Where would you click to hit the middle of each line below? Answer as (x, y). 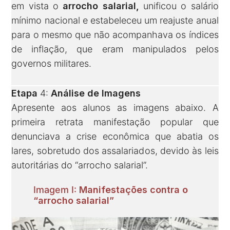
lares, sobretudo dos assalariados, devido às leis (115, 151)
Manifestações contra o (134, 189)
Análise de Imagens (96, 93)
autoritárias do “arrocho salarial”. (80, 165)
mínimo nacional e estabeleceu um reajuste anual (115, 21)
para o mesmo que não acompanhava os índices (115, 35)
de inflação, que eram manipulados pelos (115, 49)
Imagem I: (56, 189)
